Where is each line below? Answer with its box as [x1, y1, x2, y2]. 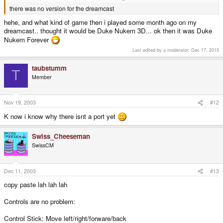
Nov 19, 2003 [4, 99, 36, 107]
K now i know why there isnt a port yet [4, 111, 117, 121]
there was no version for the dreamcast [9, 4, 114, 13]
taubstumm [32, 63, 67, 73]
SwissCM [32, 141, 54, 149]
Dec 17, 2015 [191, 46, 219, 53]
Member [32, 73, 52, 81]
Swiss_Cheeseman [32, 131, 90, 141]
